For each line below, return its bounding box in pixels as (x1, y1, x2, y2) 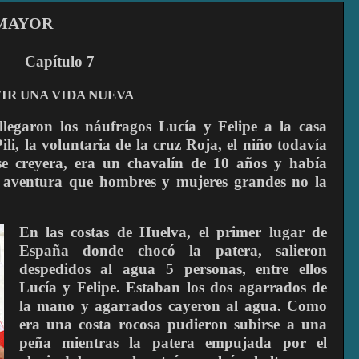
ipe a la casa (238, 117, 328, 135)
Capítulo (24, 53, 83, 71)
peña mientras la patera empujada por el (18, 333, 327, 351)
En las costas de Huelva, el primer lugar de (18, 223, 327, 240)
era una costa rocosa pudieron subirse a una (18, 315, 327, 333)
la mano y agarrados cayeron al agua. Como (18, 296, 327, 314)
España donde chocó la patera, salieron (18, 241, 327, 259)
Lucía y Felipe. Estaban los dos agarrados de (18, 278, 327, 296)
